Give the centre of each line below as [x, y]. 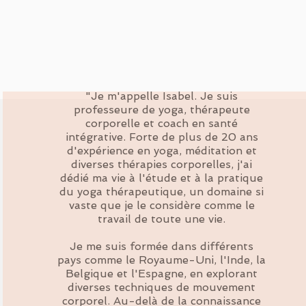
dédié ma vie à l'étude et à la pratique [162, 178]
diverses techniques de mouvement [162, 287]
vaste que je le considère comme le [162, 205]
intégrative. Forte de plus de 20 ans [162, 137]
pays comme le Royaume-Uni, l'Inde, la [162, 260]
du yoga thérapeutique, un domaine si [162, 192]
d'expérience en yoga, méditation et [162, 151]
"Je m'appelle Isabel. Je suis [162, 96]
